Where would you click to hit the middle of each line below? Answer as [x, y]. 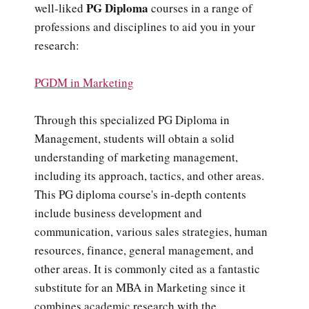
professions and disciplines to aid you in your [145, 27]
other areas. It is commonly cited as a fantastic [147, 269]
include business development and [118, 213]
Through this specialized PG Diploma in [132, 120]
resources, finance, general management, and [144, 250]
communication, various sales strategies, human [151, 232]
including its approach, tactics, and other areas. [149, 176]
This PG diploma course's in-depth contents [140, 195]
